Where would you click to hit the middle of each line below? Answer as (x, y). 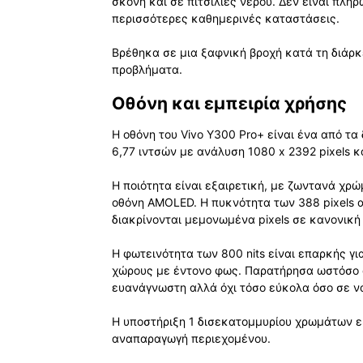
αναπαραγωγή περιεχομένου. (191, 339)
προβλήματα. (147, 69)
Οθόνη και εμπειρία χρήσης (229, 103)
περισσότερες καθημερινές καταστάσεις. (226, 18)
